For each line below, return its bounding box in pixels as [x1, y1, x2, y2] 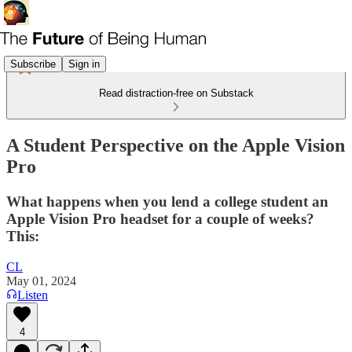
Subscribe [10, 57, 56, 70]
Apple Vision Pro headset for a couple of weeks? [6, 210, 314, 227]
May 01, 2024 [6, 273, 76, 288]
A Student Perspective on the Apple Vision [6, 134, 345, 156]
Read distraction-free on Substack [98, 87, 254, 99]
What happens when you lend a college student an [6, 192, 328, 210]
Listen [17, 288, 48, 302]
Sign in [68, 57, 100, 70]
